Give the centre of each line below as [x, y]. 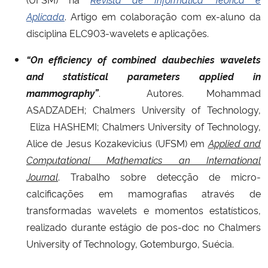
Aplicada [45, 16]
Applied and [234, 143]
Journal [42, 176]
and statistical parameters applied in [144, 76]
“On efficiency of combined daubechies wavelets [144, 59]
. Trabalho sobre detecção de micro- [159, 176]
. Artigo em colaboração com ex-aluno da [163, 16]
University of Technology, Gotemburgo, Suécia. [130, 243]
